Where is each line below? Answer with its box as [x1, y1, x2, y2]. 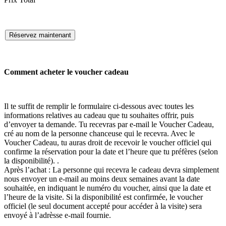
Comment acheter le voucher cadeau [4, 68, 129, 77]
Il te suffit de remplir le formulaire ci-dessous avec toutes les [4, 102, 194, 111]
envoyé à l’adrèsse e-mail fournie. [4, 211, 111, 220]
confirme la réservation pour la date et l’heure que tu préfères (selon [4, 147, 218, 156]
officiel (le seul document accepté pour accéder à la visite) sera [4, 202, 202, 211]
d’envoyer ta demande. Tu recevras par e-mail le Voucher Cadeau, [4, 120, 214, 129]
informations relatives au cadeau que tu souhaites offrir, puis [4, 111, 194, 120]
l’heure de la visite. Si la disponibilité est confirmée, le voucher [4, 193, 203, 202]
